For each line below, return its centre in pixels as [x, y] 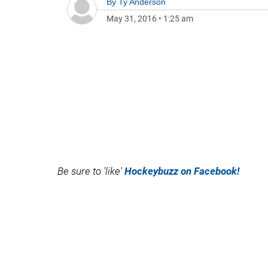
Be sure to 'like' [91, 171]
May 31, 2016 [132, 19]
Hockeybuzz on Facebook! [182, 171]
